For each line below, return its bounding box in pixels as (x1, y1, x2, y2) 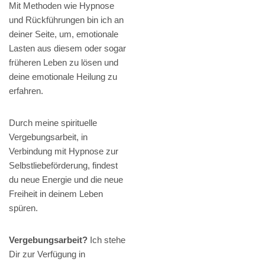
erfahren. (9, 86, 43, 96)
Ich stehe (88, 235, 125, 245)
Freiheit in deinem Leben (9, 189, 103, 199)
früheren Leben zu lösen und (9, 57, 118, 68)
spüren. (9, 203, 38, 214)
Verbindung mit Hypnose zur (9, 146, 118, 157)
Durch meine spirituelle (9, 118, 97, 128)
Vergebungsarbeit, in (9, 132, 88, 143)
